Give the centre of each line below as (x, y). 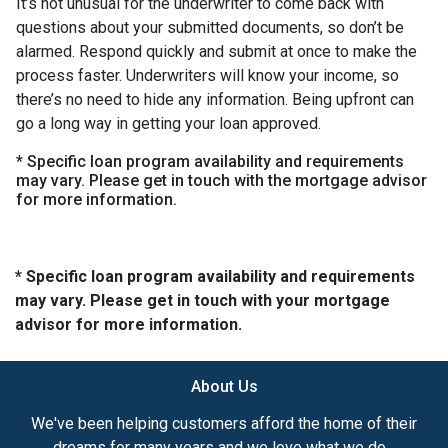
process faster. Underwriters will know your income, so (207, 75)
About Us (224, 386)
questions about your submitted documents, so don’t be (210, 27)
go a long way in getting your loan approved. (168, 123)
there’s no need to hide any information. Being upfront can (215, 99)
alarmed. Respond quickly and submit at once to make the (216, 51)
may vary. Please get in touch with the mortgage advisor (221, 180)
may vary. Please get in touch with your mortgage (202, 300)
